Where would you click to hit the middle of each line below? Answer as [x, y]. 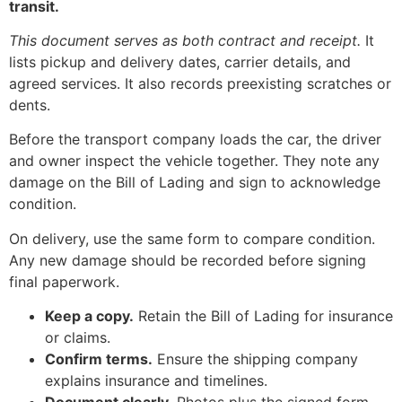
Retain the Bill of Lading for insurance [263, 316]
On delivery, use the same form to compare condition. [192, 238]
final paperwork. [64, 281]
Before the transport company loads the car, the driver [195, 140]
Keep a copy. [89, 316]
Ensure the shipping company [255, 359]
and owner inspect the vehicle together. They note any [194, 161]
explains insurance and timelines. [156, 381]
